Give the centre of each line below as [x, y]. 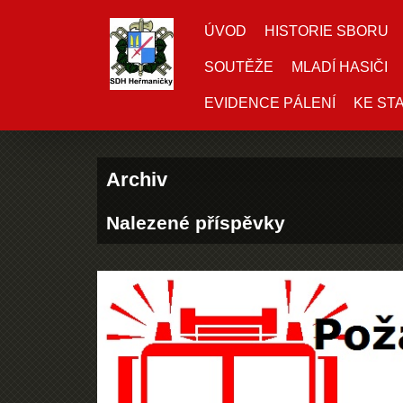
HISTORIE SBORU [327, 31]
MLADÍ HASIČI [340, 67]
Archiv [136, 179]
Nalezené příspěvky [195, 223]
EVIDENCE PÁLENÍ [270, 103]
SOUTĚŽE [239, 67]
